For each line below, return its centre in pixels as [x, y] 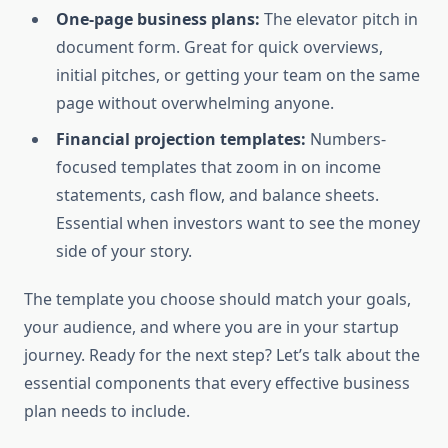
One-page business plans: [158, 19]
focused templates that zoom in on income [218, 167]
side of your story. [124, 251]
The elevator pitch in [339, 19]
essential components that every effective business [217, 383]
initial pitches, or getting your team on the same [238, 75]
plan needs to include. [107, 411]
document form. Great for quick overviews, [219, 47]
